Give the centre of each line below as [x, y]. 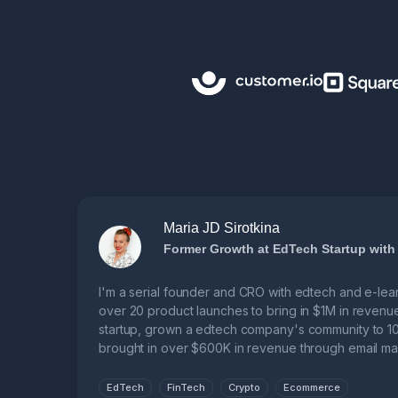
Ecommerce [312, 388]
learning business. [151, 367]
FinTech [186, 388]
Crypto [244, 388]
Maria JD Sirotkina [222, 228]
